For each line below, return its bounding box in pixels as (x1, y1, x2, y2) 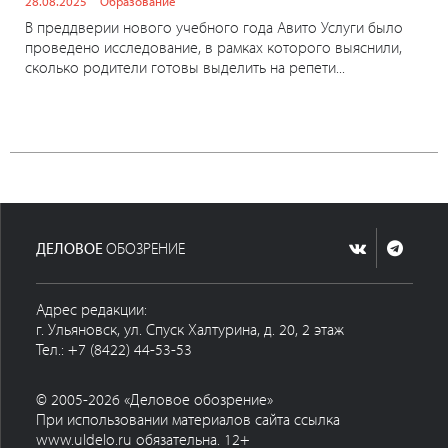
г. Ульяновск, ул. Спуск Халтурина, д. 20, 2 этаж (36, 319, 344, 340)
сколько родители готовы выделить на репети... (25, 57, 345, 78)
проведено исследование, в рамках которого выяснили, (25, 37, 402, 58)
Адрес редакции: (36, 299, 147, 320)
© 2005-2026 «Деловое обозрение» (36, 389, 273, 410)
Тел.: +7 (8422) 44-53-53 (36, 339, 192, 360)
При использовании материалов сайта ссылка (36, 409, 340, 430)
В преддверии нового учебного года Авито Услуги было (25, 17, 403, 38)
